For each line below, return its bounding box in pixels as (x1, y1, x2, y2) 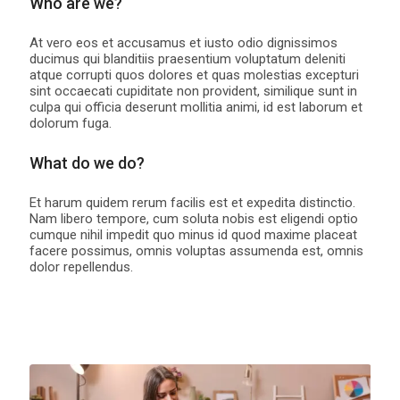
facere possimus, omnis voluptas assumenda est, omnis (29, 242, 363, 259)
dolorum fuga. (29, 114, 112, 131)
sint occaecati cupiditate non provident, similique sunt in (29, 82, 357, 99)
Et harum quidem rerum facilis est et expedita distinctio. (29, 194, 355, 211)
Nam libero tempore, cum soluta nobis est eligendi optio (29, 210, 358, 227)
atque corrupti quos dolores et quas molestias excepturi (29, 66, 359, 83)
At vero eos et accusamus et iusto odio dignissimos (29, 34, 337, 51)
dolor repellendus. (29, 258, 133, 275)
